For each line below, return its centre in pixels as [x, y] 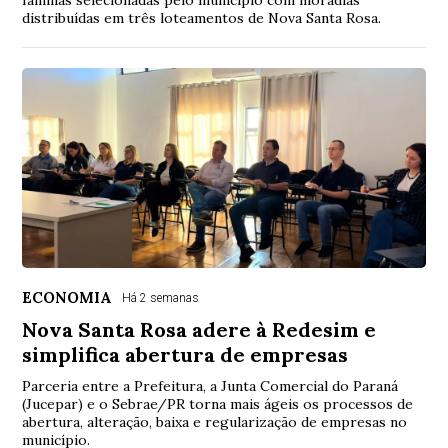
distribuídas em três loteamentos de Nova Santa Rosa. [202, 18]
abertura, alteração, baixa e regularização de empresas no [215, 422]
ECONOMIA [67, 298]
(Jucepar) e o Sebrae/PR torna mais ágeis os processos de [218, 404]
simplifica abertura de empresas [185, 355]
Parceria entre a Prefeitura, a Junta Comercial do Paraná [210, 386]
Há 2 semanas [161, 298]
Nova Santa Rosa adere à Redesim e [199, 330]
